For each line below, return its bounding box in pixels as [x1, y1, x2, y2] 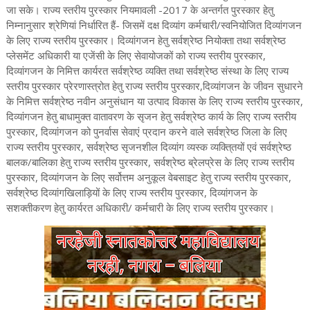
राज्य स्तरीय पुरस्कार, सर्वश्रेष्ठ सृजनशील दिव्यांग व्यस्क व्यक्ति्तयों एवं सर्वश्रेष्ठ [6, 140, 291, 154]
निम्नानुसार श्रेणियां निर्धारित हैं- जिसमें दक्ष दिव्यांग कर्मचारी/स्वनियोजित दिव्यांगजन [6, 18, 302, 32]
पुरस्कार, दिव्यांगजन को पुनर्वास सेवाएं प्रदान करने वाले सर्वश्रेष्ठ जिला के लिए [6, 125, 287, 138]
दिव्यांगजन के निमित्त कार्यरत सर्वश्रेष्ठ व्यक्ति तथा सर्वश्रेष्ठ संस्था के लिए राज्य [6, 64, 289, 77]
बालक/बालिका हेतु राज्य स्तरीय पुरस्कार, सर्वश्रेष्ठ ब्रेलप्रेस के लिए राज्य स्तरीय [6, 155, 294, 169]
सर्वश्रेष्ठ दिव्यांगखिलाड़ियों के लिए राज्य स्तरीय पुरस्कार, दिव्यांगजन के [6, 185, 257, 199]
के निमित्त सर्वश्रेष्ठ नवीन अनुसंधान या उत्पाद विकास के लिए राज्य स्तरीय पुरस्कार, [6, 94, 303, 108]
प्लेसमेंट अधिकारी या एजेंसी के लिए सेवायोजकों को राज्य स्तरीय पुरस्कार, [6, 48, 266, 62]
